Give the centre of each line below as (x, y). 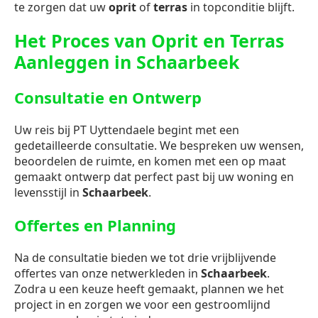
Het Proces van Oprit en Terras (149, 41)
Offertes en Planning (95, 225)
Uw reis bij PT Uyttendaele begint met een (127, 130)
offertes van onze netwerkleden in (108, 274)
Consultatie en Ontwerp (108, 98)
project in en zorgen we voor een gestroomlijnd (142, 305)
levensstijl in (48, 193)
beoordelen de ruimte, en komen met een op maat (150, 161)
